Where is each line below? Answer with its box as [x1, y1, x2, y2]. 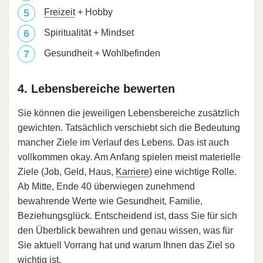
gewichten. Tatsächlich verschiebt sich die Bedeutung [18, 123, 240, 133]
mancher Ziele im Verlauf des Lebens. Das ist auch [18, 137, 229, 148]
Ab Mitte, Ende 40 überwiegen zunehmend [18, 181, 195, 192]
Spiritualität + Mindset [44, 28, 134, 38]
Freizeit [44, 7, 75, 18]
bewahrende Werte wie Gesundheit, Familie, [18, 196, 203, 207]
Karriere [116, 167, 149, 177]
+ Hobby [75, 7, 113, 18]
